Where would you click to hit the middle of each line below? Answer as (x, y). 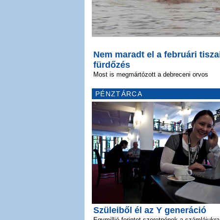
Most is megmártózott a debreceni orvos (151, 74)
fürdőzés (112, 65)
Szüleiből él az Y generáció (150, 210)
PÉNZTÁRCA (119, 94)
